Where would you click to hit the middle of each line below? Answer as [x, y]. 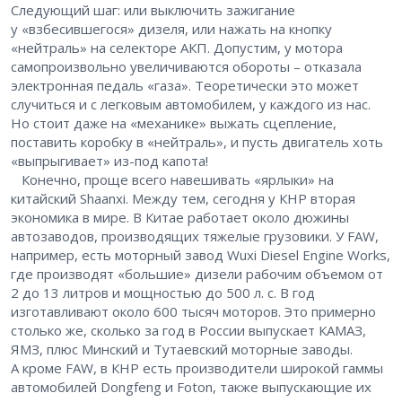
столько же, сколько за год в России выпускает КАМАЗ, [188, 331]
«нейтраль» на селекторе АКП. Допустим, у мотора [177, 48]
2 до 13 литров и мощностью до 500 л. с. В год [163, 293]
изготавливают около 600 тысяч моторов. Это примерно [193, 312]
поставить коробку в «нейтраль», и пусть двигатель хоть [197, 142]
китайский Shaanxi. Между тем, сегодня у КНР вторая [183, 199]
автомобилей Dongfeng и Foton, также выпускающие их [191, 387]
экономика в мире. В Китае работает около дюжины [180, 218]
